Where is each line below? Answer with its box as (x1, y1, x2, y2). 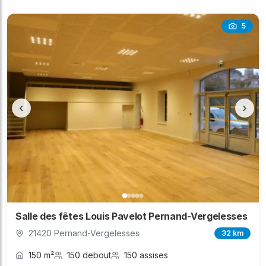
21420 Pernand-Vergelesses (28, 228, 140, 239)
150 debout (67, 250, 111, 261)
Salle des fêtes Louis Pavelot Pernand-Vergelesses (15, 210, 248, 223)
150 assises (124, 250, 168, 261)
